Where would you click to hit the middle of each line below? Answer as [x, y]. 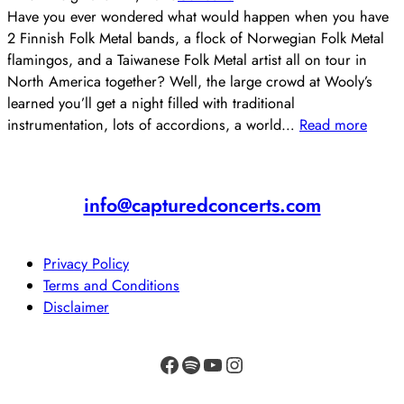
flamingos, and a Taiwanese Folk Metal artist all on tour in [187, 60]
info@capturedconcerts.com [202, 206]
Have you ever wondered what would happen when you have [198, 16]
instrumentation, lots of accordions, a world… [153, 124]
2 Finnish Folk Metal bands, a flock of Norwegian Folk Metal [196, 38]
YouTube [207, 363]
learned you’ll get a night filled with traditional [151, 103]
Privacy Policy [86, 263]
